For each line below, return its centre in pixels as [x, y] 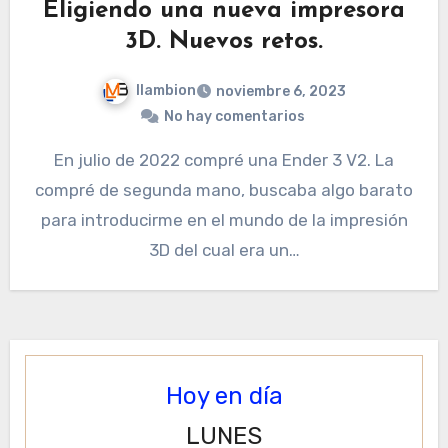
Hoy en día [224, 396]
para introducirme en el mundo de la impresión [224, 220]
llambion [166, 91]
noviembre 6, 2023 [281, 92]
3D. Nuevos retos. [224, 42]
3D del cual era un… [224, 250]
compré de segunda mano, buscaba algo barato [224, 190]
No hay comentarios [234, 117]
